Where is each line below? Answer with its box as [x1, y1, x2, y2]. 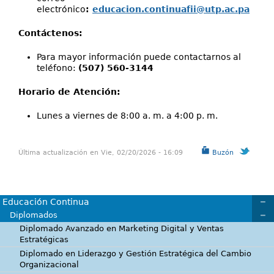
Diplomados [10, 210, 57, 220]
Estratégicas [20, 234, 68, 244]
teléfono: [37, 62, 78, 73]
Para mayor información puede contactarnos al [37, 51, 241, 62]
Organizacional [20, 259, 79, 269]
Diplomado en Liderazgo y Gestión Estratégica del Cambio [20, 248, 251, 258]
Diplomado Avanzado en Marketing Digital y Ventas [20, 223, 224, 233]
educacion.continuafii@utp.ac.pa [92, 4, 250, 14]
